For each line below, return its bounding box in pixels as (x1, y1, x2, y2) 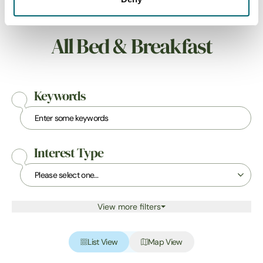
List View (87, 237, 118, 248)
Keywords (34, 89, 86, 104)
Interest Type (34, 146, 103, 161)
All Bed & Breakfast (50, 34, 213, 60)
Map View (148, 237, 183, 248)
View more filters (97, 201, 161, 213)
